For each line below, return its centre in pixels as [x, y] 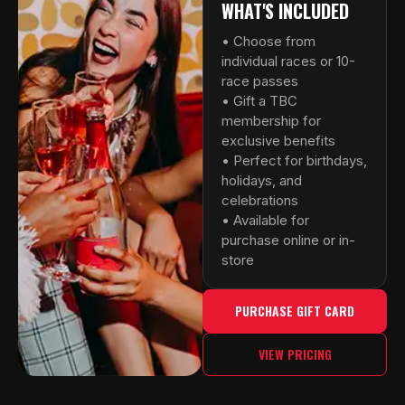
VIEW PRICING [295, 354]
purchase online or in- [288, 240]
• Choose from [268, 42]
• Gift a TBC [259, 101]
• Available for [265, 221]
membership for [271, 121]
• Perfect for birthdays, [294, 161]
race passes [260, 81]
